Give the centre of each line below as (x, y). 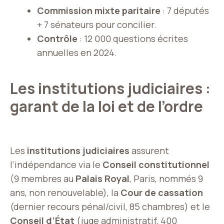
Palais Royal (102, 178)
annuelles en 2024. (77, 52)
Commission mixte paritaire (99, 10)
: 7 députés (185, 10)
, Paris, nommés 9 (166, 178)
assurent (149, 150)
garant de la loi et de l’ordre (106, 106)
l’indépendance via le (56, 164)
